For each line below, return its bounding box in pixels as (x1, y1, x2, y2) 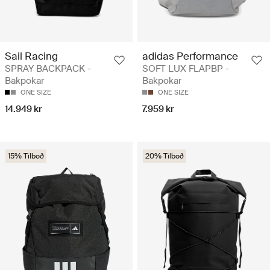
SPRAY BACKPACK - (5, 63, 91, 75)
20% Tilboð (145, 151, 184, 162)
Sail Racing (5, 49, 58, 63)
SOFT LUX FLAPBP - (142, 63, 229, 75)
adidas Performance (142, 49, 238, 63)
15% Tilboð (8, 151, 44, 162)
